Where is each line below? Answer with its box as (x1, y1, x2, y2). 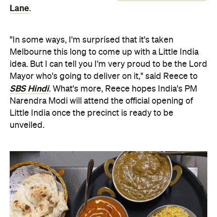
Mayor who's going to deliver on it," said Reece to (10, 72, 198, 81)
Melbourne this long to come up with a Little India (10, 48, 199, 57)
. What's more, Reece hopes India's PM (49, 85, 197, 93)
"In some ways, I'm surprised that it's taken (10, 36, 173, 45)
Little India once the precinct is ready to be (10, 109, 173, 118)
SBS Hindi (10, 84, 49, 93)
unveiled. (10, 121, 45, 130)
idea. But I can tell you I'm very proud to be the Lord (10, 60, 207, 69)
